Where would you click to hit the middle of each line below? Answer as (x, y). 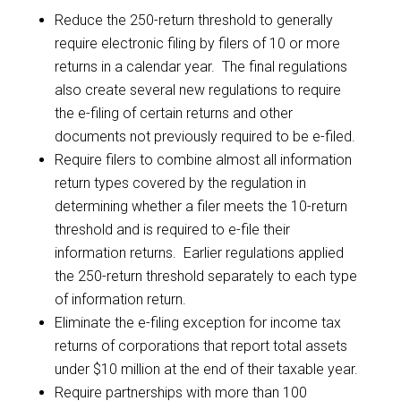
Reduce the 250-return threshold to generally (193, 20)
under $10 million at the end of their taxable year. (206, 369)
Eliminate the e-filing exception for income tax (197, 322)
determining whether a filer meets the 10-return (200, 206)
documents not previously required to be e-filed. (205, 136)
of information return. (120, 299)
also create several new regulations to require (197, 90)
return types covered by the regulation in (180, 183)
